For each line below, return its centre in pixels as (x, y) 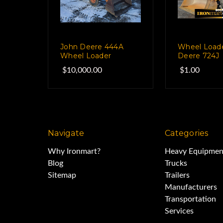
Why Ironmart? (74, 151)
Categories (187, 133)
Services (179, 211)
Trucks (176, 163)
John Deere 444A (92, 47)
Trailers (177, 175)
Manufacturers (191, 187)
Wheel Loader (86, 56)
